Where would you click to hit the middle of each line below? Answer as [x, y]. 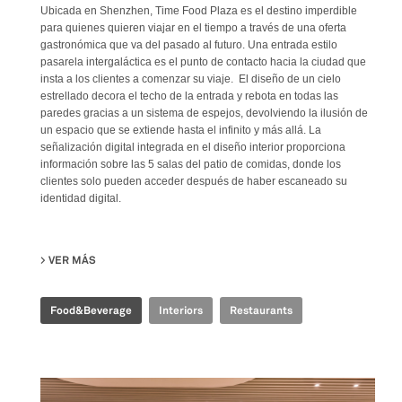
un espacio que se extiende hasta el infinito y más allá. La [181, 130]
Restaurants [261, 310]
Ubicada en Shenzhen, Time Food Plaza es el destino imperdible [199, 10]
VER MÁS [72, 260]
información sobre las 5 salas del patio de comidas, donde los [191, 164]
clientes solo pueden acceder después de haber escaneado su [194, 181]
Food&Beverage [91, 310]
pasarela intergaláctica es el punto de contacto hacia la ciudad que [203, 61]
